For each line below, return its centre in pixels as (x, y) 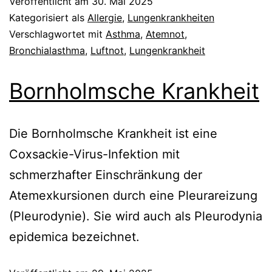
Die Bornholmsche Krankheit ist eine (113, 133)
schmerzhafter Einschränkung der (106, 175)
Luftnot (107, 50)
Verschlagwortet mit (57, 34)
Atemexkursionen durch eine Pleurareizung (133, 195)
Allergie (105, 17)
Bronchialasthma (47, 50)
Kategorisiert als (48, 17)
